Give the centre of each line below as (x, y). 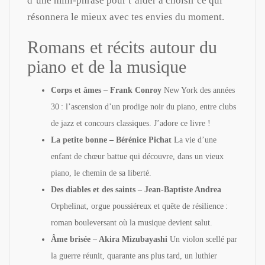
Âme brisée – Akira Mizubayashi (109, 239)
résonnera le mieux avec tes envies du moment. (126, 17)
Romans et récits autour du (122, 47)
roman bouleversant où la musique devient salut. (132, 222)
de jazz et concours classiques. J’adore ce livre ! (131, 123)
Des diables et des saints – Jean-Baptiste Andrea (136, 189)
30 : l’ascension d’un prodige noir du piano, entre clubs (143, 106)
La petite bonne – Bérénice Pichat (111, 140)
